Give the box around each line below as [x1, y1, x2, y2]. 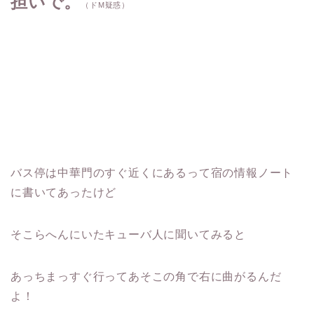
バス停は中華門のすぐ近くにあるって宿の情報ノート [11, 166, 294, 179]
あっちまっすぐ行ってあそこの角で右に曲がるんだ [11, 270, 282, 282]
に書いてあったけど [11, 186, 117, 198]
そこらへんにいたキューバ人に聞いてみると [11, 228, 246, 240]
